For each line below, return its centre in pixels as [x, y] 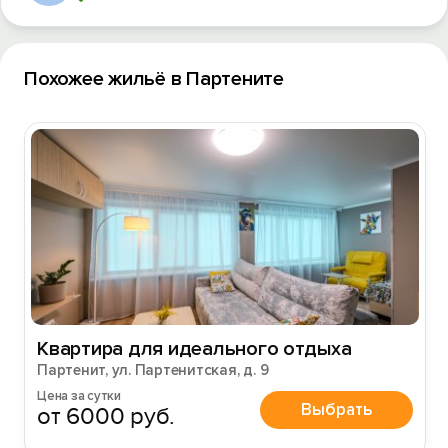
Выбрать [336, 409]
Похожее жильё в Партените [154, 79]
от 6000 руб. [106, 416]
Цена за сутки [79, 396]
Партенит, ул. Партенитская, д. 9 [153, 370]
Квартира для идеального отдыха [194, 349]
